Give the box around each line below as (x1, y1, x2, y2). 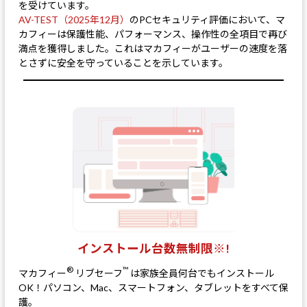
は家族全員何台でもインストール (128, 267, 274, 279)
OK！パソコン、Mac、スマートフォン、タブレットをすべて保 (19, 281, 288, 293)
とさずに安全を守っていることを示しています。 (19, 56, 228, 69)
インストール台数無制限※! (77, 241, 230, 256)
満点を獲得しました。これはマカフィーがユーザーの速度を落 (19, 42, 287, 54)
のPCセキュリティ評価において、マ (130, 13, 285, 25)
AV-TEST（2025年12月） (19, 13, 130, 25)
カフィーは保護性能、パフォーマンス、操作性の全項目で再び (19, 27, 287, 40)
